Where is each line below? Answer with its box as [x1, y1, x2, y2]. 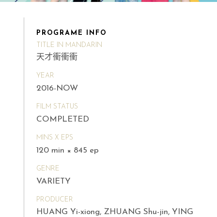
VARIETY [36, 177, 71, 186]
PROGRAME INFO [36, 29, 107, 37]
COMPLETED [36, 115, 89, 124]
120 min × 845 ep [36, 146, 99, 155]
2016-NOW [36, 84, 78, 93]
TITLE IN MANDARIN [36, 41, 102, 49]
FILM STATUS [36, 103, 78, 111]
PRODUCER [36, 196, 73, 203]
